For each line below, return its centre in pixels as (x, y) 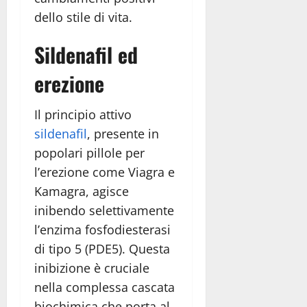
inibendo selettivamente (104, 211)
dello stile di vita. (83, 17)
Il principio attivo (83, 115)
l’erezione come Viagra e (105, 172)
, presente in (123, 134)
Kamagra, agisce (82, 192)
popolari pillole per (89, 153)
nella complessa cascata (105, 287)
